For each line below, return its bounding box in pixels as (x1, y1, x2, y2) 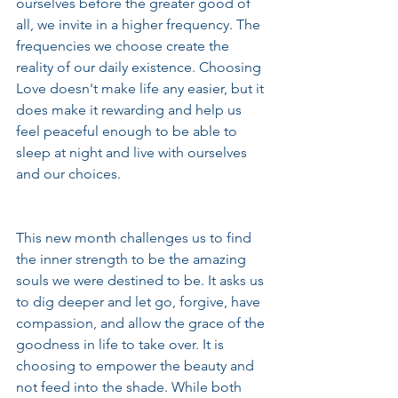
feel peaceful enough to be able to (16, 123, 241, 140)
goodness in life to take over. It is (16, 336, 227, 354)
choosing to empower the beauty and (16, 357, 258, 375)
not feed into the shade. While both (16, 378, 245, 396)
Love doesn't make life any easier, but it (16, 80, 267, 98)
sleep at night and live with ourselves (16, 144, 251, 162)
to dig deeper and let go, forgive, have (16, 293, 264, 311)
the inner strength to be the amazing (16, 251, 250, 268)
